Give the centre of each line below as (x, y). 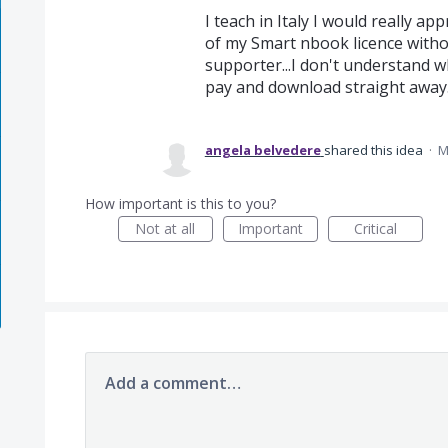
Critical (375, 228)
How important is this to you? (180, 203)
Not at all (165, 228)
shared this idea (374, 150)
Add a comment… (172, 383)
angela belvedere (262, 150)
